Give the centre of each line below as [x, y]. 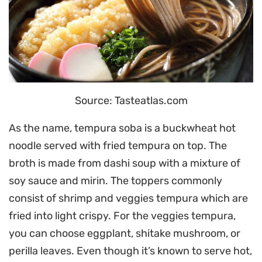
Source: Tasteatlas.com [131, 101]
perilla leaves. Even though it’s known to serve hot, [130, 251]
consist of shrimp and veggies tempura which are [128, 199]
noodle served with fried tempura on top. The [118, 146]
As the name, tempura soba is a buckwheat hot [122, 128]
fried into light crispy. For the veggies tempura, [122, 216]
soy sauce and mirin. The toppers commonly [116, 181]
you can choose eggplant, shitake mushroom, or [125, 234]
